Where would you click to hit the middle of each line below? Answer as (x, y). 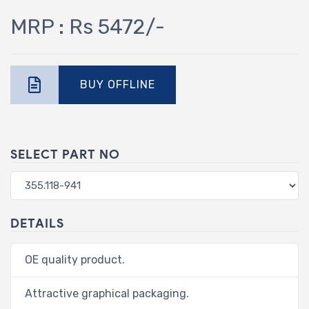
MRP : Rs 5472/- (88, 27)
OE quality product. (75, 260)
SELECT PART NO (65, 155)
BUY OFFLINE (117, 85)
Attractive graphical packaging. (107, 294)
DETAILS (37, 224)
